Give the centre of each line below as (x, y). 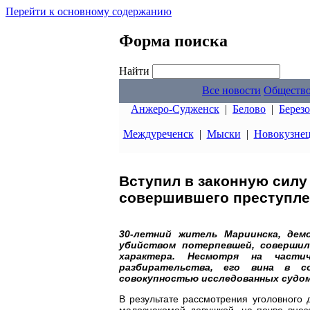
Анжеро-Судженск (175, 109)
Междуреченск (158, 134)
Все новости (231, 90)
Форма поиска (173, 40)
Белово (249, 109)
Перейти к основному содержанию (89, 11)
